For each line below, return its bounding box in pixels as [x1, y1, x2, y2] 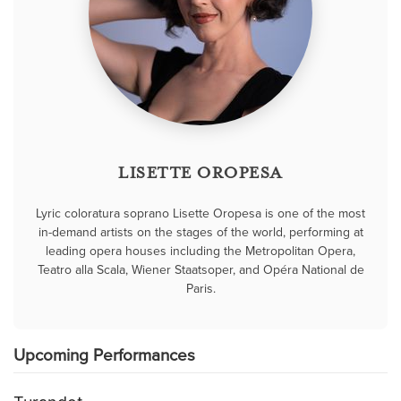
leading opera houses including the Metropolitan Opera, [46, 241, 355, 260]
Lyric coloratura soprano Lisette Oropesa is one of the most [36, 203, 365, 223]
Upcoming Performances [13, 342, 195, 368]
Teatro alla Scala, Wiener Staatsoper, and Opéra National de [37, 260, 364, 279]
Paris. [185, 278, 216, 298]
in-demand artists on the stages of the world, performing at [38, 222, 363, 242]
